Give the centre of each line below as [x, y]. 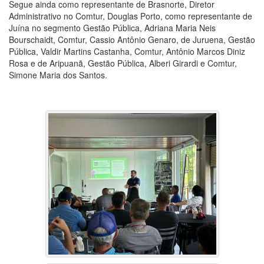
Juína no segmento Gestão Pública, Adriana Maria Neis [112, 28]
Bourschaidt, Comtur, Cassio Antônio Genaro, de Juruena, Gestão [132, 40]
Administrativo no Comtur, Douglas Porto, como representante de [131, 16]
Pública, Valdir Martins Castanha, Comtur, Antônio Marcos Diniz [127, 52]
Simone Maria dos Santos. [58, 75]
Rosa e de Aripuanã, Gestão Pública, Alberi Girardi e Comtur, [123, 63]
